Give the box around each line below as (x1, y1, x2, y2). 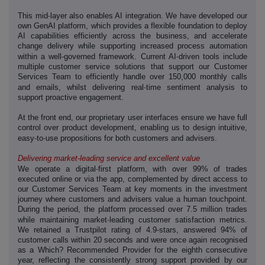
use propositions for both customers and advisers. (46, 134, 217, 143)
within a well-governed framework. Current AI (18, 52, 176, 62)
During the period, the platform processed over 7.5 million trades (18, 205, 247, 214)
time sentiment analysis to (146, 83, 248, 92)
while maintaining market (18, 215, 107, 225)
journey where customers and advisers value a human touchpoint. (18, 195, 247, 204)
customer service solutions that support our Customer (49, 62, 248, 72)
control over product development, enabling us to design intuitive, (18, 123, 247, 132)
